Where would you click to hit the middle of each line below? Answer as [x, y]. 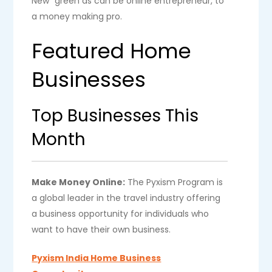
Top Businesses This [115, 116]
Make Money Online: [79, 182]
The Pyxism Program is [174, 182]
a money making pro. [77, 16]
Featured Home [112, 51]
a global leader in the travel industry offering [126, 198]
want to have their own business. [101, 229]
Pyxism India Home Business [97, 258]
